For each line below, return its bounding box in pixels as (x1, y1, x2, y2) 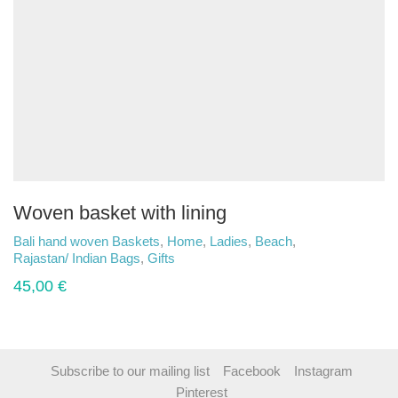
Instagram (293, 363, 353, 378)
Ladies (210, 233, 248, 249)
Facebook (222, 363, 281, 378)
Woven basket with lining (13, 202, 227, 224)
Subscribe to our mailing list (50, 363, 210, 378)
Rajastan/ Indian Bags (13, 250, 140, 266)
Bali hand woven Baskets (13, 233, 160, 249)
